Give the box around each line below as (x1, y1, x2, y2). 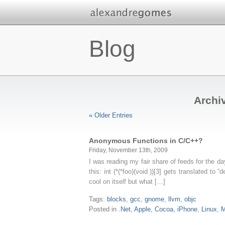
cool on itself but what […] (89, 178, 165, 185)
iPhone (177, 205, 197, 213)
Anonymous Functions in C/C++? (89, 137, 203, 145)
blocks (107, 195, 126, 203)
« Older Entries (89, 111, 133, 119)
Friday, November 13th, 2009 (89, 147, 168, 153)
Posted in (89, 205, 119, 213)
